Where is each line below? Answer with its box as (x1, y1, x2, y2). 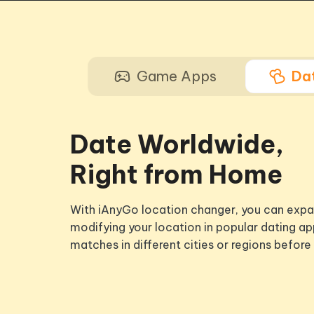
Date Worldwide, (70, 128, 284, 161)
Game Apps (137, 67, 217, 86)
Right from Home (70, 158, 282, 191)
